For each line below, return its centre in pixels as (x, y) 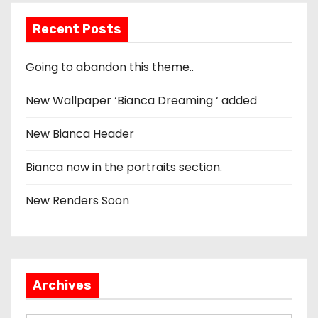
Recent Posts (77, 29)
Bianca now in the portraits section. (124, 167)
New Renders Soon (77, 200)
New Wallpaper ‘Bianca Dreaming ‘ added (141, 100)
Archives (62, 285)
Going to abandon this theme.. (110, 67)
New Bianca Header (80, 133)
